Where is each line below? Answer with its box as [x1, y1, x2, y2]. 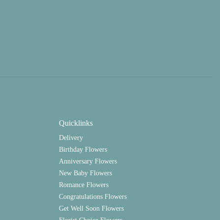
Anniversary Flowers [58, 157, 117, 165]
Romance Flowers [58, 181, 109, 189]
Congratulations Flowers [58, 192, 127, 200]
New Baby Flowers [58, 169, 112, 177]
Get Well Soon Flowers [58, 204, 124, 212]
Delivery [58, 134, 83, 141]
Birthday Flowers [58, 145, 107, 153]
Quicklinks [58, 119, 93, 127]
